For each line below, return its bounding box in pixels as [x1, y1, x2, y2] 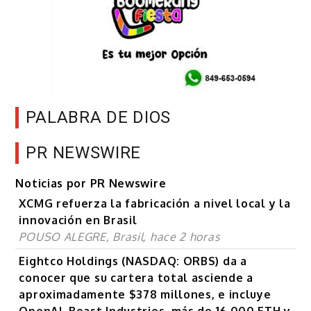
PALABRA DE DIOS [26, 108, 171, 128]
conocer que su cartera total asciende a [19, 271, 253, 285]
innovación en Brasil [19, 213, 137, 228]
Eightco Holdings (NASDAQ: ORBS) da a [19, 254, 247, 269]
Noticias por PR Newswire [15, 176, 167, 191]
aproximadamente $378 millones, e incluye [19, 287, 271, 302]
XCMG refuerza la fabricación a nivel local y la [19, 196, 291, 211]
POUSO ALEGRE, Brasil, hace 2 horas [19, 230, 220, 244]
